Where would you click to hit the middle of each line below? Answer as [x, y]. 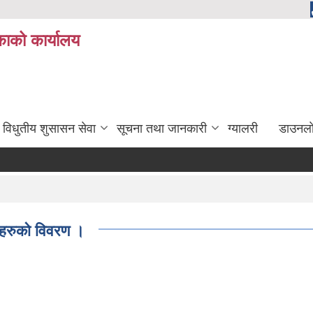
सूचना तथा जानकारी [162, 128]
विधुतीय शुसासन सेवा [49, 128]
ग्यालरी [243, 128]
